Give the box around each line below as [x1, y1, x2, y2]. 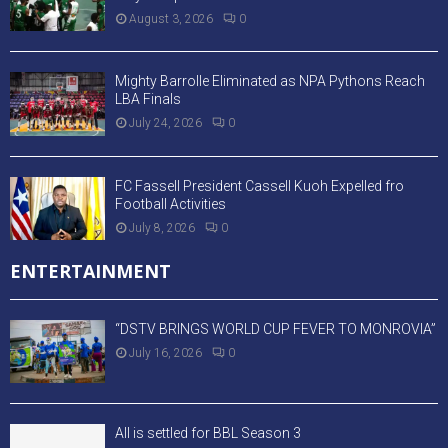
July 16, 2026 [129, 345, 202, 360]
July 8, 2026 [129, 220, 195, 235]
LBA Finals [115, 91, 181, 108]
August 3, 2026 [129, 11, 213, 26]
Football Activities [115, 195, 226, 212]
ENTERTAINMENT [10, 258, 171, 283]
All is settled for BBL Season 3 [115, 425, 301, 442]
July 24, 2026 [129, 116, 202, 131]
